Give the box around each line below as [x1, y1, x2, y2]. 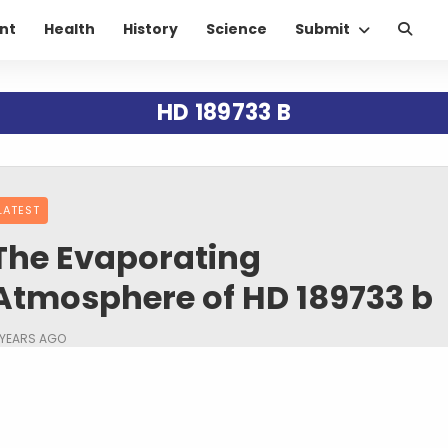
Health [44, 19, 95, 40]
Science [206, 19, 267, 40]
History [123, 19, 178, 40]
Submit [295, 19, 350, 40]
